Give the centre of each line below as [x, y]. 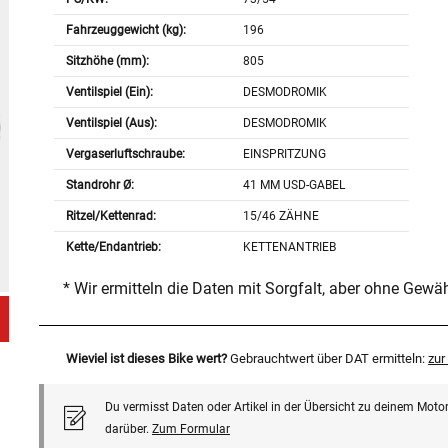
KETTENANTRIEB [290, 247]
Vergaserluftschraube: [125, 154]
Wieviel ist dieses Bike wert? [146, 359]
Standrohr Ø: [99, 185]
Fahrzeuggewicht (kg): [125, 30]
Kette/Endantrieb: [113, 247]
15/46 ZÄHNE [281, 216]
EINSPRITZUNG [285, 154]
